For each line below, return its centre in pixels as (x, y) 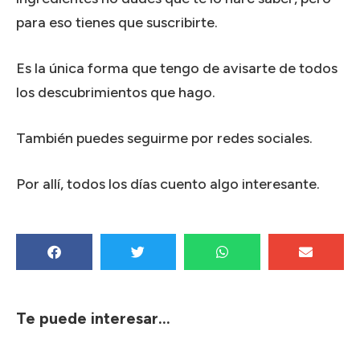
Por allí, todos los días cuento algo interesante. (168, 184)
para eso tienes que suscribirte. (117, 22)
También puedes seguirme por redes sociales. (164, 138)
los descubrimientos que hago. (116, 92)
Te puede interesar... (93, 318)
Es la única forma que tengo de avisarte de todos (177, 68)
